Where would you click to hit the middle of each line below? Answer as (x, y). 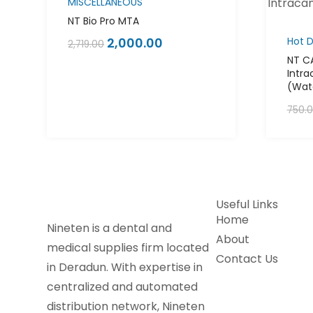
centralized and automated (123, 287)
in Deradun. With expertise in (125, 268)
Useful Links (247, 205)
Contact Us (247, 259)
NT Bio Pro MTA (104, 21)
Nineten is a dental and (110, 228)
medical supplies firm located (128, 248)
